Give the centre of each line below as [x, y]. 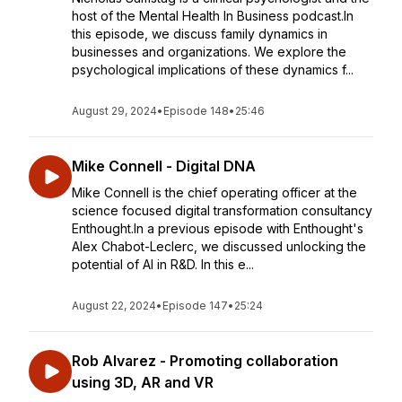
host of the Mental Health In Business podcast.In [213, 16]
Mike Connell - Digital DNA [164, 166]
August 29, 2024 [114, 111]
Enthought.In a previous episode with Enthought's [218, 228]
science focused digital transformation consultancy [222, 210]
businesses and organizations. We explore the [209, 52]
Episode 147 [195, 306]
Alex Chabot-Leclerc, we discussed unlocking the [219, 246]
